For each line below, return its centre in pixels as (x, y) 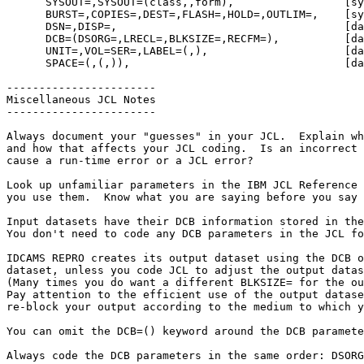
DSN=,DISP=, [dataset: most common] (26, 26)
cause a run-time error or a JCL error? (130, 160)
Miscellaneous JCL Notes (81, 100)
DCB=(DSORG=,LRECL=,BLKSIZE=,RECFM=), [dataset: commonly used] (26, 39)
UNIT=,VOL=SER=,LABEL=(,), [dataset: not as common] (26, 51)
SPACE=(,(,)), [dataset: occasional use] (26, 63)
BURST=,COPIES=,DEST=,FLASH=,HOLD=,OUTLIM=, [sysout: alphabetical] (26, 14)
